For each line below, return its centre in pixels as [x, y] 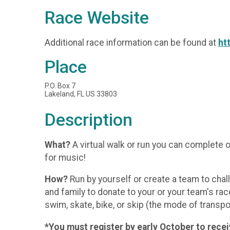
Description [89, 120]
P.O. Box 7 [60, 86]
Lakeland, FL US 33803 [81, 94]
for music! [66, 157]
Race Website [97, 18]
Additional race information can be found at [131, 42]
